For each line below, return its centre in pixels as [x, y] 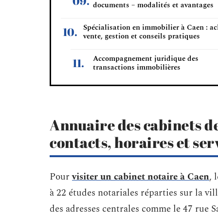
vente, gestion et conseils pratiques [142, 36]
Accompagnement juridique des [146, 59]
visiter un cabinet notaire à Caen [141, 177]
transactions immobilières [137, 67]
